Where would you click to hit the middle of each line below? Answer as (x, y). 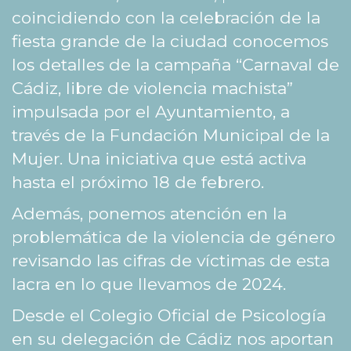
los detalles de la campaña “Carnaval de (175, 65)
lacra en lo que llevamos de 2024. (149, 284)
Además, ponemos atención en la (149, 214)
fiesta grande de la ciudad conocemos (170, 42)
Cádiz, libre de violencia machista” (152, 89)
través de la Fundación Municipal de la (171, 136)
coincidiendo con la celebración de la (166, 18)
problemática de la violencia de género (174, 237)
